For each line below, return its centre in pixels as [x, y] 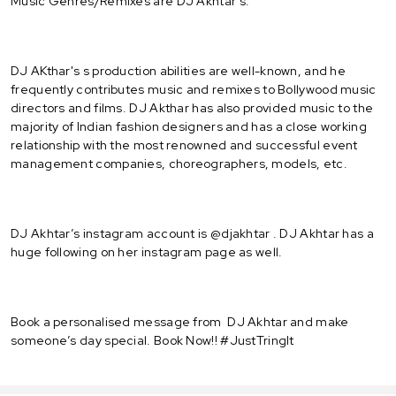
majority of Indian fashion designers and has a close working [189, 126]
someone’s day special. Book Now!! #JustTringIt [152, 340]
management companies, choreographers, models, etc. [179, 163]
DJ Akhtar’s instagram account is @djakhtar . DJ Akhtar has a [192, 233]
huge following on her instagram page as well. [147, 251]
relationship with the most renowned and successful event [184, 145]
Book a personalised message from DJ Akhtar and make [180, 321]
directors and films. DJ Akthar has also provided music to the [194, 107]
